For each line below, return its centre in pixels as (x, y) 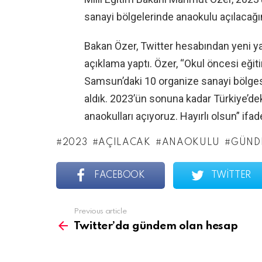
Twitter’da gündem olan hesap (156, 226)
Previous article (100, 211)
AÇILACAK (125, 143)
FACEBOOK (120, 175)
